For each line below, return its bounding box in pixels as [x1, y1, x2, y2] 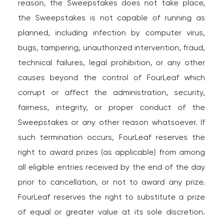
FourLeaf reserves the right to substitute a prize [17, 192, 206, 202]
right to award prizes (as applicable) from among [17, 147, 206, 157]
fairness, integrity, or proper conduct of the [17, 103, 206, 112]
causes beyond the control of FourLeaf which [17, 73, 206, 82]
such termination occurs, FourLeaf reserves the [17, 132, 206, 142]
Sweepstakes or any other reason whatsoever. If [17, 117, 206, 127]
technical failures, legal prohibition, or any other [17, 58, 206, 67]
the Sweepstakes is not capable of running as [17, 13, 206, 22]
